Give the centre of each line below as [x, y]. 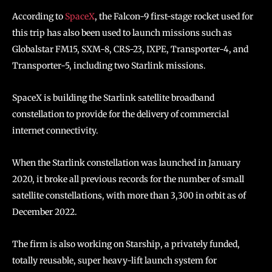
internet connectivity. [56, 131]
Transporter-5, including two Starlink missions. [109, 66]
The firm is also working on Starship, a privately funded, [126, 244]
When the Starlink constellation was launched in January [126, 163]
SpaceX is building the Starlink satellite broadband [113, 98]
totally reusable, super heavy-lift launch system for [114, 260]
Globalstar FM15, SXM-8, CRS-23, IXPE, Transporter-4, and [130, 49]
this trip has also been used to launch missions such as [122, 33]
